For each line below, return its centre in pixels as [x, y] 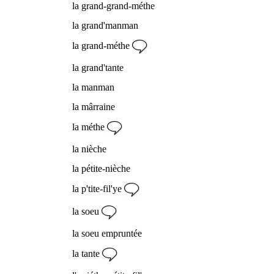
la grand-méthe [102, 45]
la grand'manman [105, 25]
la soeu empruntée [107, 233]
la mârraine [94, 106]
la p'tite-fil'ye [98, 188]
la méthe [90, 127]
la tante [87, 253]
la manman [93, 87]
